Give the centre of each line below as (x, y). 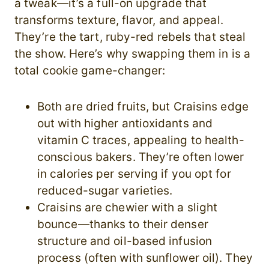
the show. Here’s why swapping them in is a (132, 54)
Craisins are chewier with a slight (128, 208)
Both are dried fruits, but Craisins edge (143, 107)
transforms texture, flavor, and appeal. (119, 20)
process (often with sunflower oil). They (145, 258)
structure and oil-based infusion (125, 241)
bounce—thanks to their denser (123, 225)
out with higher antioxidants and (125, 124)
